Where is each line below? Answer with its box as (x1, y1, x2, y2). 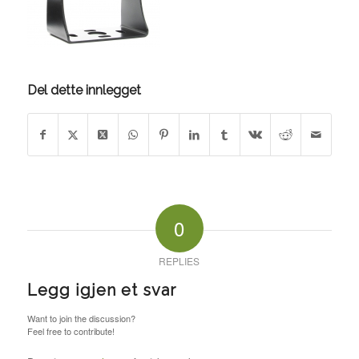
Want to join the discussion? (26, 312, 135, 325)
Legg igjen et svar (26, 280, 176, 301)
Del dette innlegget (26, 83, 141, 99)
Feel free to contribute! (26, 325, 115, 338)
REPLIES (159, 254, 200, 268)
